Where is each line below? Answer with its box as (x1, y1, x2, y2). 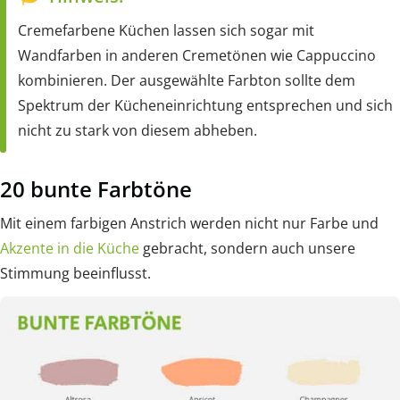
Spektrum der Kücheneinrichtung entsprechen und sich (18, 96, 393, 116)
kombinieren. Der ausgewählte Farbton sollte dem (18, 71, 355, 91)
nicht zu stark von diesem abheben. (18, 121, 257, 141)
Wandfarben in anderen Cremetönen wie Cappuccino (18, 46, 376, 66)
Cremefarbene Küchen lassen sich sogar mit (18, 21, 314, 41)
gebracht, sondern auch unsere (139, 237, 355, 258)
